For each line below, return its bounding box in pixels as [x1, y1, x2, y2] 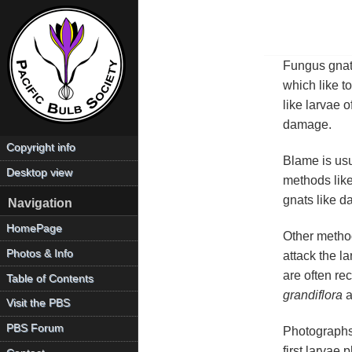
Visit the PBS [6, 297, 71, 310]
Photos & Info [6, 247, 74, 259]
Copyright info [6, 141, 76, 154]
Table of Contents [6, 272, 94, 284]
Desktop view [6, 167, 73, 179]
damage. [282, 117, 332, 131]
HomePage [6, 222, 63, 234]
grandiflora [282, 288, 343, 302]
